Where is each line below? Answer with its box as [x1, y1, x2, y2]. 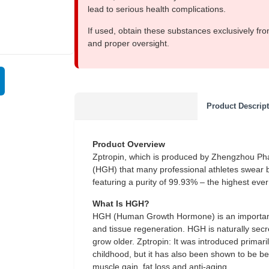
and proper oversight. [88, 38, 169, 48]
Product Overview [92, 139, 165, 149]
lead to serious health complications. [88, 4, 226, 14]
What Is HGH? [92, 199, 150, 208]
